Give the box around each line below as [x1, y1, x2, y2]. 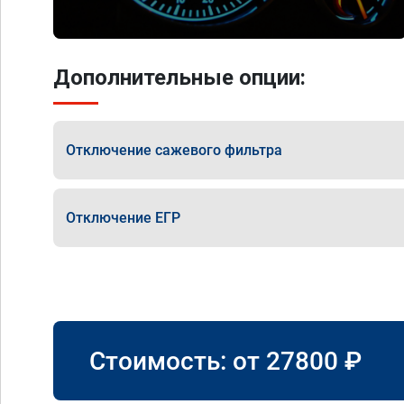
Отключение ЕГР [66, 208, 180, 226]
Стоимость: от [89, 345, 266, 376]
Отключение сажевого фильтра [66, 141, 282, 159]
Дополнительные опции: [53, 65, 306, 90]
